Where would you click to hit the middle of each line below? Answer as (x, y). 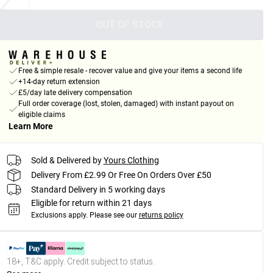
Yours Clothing (131, 160)
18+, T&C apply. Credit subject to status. (80, 262)
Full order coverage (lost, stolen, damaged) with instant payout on (126, 104)
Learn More (30, 126)
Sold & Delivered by (66, 160)
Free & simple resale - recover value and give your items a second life (130, 71)
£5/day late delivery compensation (75, 93)
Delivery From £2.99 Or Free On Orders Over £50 (121, 175)
